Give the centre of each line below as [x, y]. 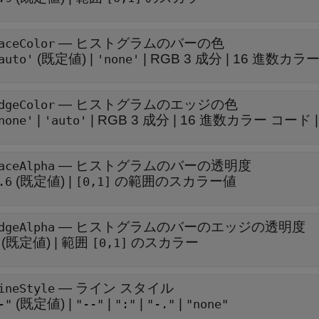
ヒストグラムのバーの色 [150, 43]
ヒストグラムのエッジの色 [157, 104]
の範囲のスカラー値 [174, 181]
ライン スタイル [125, 288]
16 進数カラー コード [246, 120]
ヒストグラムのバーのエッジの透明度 [190, 227]
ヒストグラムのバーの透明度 [163, 166]
